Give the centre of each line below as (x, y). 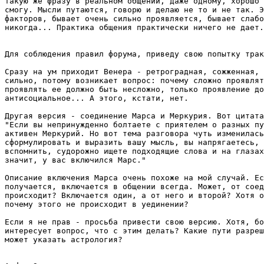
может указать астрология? (64, 240)
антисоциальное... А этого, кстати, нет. (97, 98)
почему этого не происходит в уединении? (97, 204)
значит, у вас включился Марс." (75, 160)
